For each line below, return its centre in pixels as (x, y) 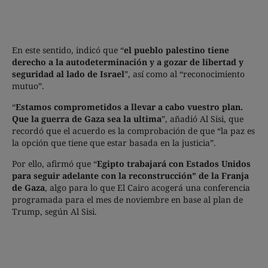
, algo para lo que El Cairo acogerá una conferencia (147, 187)
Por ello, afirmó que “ (54, 163)
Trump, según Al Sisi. (54, 211)
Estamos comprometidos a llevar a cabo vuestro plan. (129, 106)
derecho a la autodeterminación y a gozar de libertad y (128, 62)
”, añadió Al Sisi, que (202, 118)
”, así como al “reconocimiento (185, 74)
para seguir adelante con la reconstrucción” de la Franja (130, 175)
